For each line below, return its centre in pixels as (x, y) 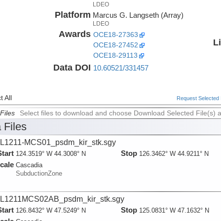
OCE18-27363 (115, 35)
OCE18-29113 (115, 55)
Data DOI (72, 67)
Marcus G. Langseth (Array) (138, 15)
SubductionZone (39, 174)
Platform (73, 15)
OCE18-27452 (115, 45)
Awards (74, 34)
